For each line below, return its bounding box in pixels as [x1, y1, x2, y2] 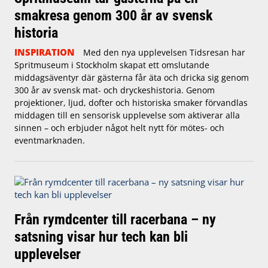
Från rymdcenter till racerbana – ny [14, 211, 216, 229]
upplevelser [14, 245, 81, 263]
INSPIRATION [14, 46, 75, 59]
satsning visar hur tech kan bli [14, 228, 188, 246]
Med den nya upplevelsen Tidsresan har [83, 47, 245, 59]
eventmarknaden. [14, 135, 85, 147]
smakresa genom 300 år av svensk [14, 7, 212, 25]
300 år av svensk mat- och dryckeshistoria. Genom [14, 84, 215, 96]
